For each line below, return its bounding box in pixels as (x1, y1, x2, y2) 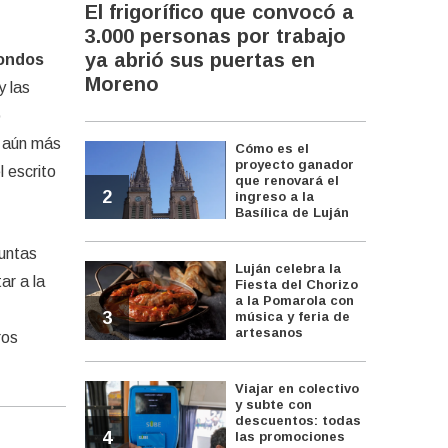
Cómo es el (235, 141, 310, 157)
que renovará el (235, 173, 340, 189)
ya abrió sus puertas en (85, 48, 316, 71)
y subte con (235, 397, 313, 413)
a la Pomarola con (235, 293, 355, 309)
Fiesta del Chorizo (235, 277, 359, 293)
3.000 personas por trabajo (85, 24, 347, 47)
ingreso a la (235, 189, 315, 205)
